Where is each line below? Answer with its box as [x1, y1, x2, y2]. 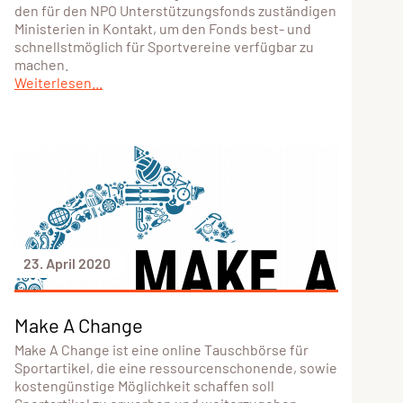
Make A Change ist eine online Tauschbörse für [13, 340, 309, 358]
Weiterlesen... [13, 73, 103, 91]
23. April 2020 [22, 254, 111, 272]
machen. [13, 55, 68, 73]
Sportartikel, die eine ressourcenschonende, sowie [13, 358, 337, 376]
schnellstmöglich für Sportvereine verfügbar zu [13, 37, 314, 55]
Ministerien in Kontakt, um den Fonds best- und [13, 19, 311, 37]
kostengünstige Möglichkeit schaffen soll [13, 376, 274, 394]
